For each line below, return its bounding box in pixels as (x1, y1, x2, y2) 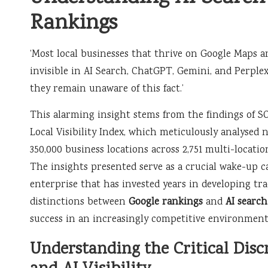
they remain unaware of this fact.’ (30, 82, 184, 97)
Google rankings (129, 195, 203, 210)
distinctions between (30, 195, 129, 210)
